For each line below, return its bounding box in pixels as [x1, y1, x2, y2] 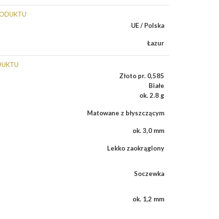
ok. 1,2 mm [132, 195, 164, 203]
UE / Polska [131, 22, 164, 29]
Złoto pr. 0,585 [119, 72, 164, 80]
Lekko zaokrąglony [107, 144, 164, 152]
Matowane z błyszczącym [87, 109, 164, 117]
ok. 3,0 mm [132, 127, 164, 134]
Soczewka [134, 170, 164, 177]
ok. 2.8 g [139, 91, 164, 99]
